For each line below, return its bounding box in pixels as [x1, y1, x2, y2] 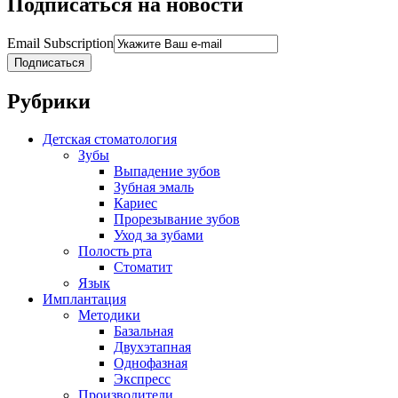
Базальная [114, 323, 173, 339]
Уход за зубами [114, 227, 203, 243]
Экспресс [114, 371, 171, 387]
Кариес [114, 195, 157, 211]
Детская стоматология [43, 131, 177, 147]
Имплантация [43, 291, 126, 307]
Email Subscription [7, 36, 114, 52]
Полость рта [78, 243, 152, 259]
